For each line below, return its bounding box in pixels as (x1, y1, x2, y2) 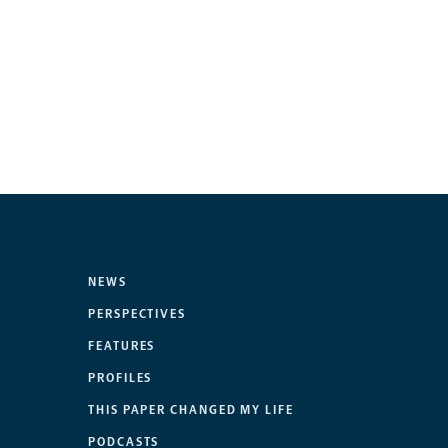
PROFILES (88, 371, 153, 386)
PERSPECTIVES (88, 307, 187, 322)
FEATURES (88, 339, 156, 354)
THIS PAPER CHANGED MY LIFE (88, 403, 294, 418)
